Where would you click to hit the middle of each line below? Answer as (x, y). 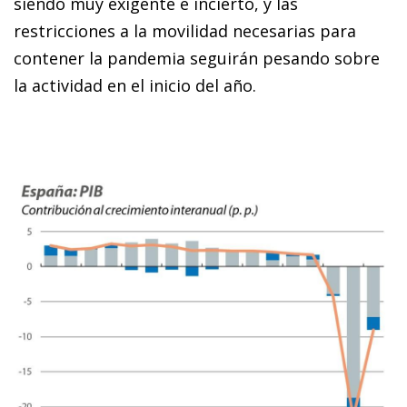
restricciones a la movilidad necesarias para (185, 30)
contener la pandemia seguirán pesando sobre (197, 58)
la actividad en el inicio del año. (135, 85)
